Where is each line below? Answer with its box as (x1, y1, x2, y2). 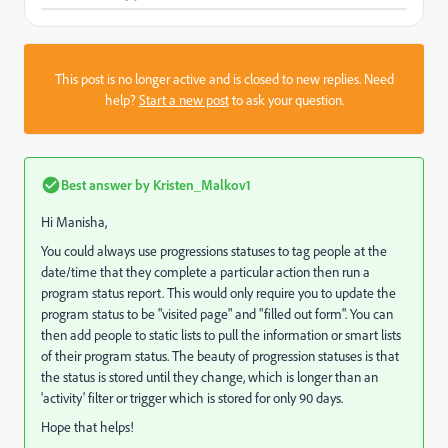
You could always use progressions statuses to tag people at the (41, 242, 387, 259)
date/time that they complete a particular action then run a (41, 263, 370, 280)
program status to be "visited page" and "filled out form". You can (41, 305, 393, 322)
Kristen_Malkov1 (150, 176, 251, 193)
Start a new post (138, 91, 229, 108)
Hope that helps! (41, 418, 134, 435)
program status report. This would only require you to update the (41, 284, 396, 301)
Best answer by (61, 176, 150, 193)
